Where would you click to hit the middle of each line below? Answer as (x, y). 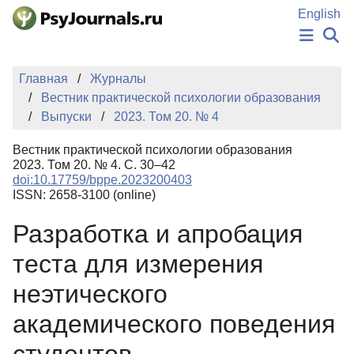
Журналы (118, 79)
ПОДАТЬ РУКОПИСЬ (177, 126)
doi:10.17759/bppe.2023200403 (102, 180)
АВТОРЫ (177, 109)
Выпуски (66, 117)
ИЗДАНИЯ (177, 91)
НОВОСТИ (177, 74)
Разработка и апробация (158, 234)
